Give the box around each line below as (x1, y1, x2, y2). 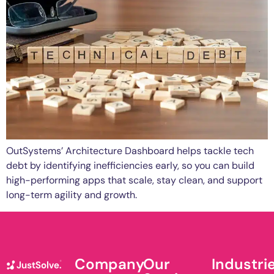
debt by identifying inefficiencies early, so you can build (6, 159, 254, 172)
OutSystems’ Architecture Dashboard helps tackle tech (6, 144, 254, 158)
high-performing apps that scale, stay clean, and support (6, 174, 262, 187)
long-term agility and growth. (6, 188, 137, 202)
